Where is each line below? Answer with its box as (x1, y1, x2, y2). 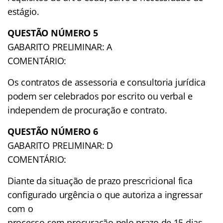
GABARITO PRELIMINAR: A (7, 40, 112, 53)
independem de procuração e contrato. (7, 104, 167, 116)
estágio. (7, 5, 39, 17)
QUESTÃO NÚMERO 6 (7, 125, 98, 137)
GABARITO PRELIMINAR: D (7, 139, 113, 151)
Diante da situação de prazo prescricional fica (7, 174, 193, 187)
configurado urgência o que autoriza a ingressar (7, 188, 203, 201)
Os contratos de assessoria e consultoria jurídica (7, 76, 206, 88)
